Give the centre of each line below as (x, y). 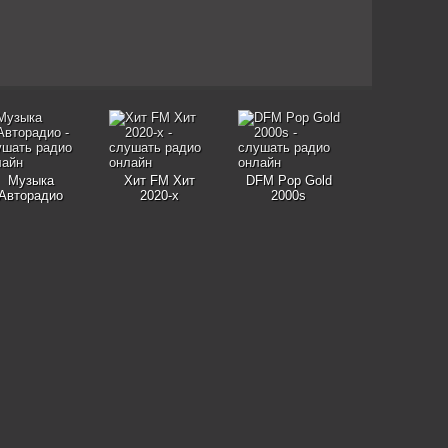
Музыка (30, 180)
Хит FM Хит (159, 180)
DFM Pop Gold (288, 180)
